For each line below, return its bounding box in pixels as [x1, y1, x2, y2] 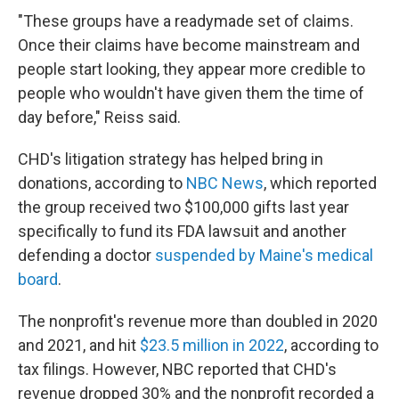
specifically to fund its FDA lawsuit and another [18, 222, 346, 240]
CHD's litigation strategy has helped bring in [18, 150, 323, 168]
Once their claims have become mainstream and [18, 36, 360, 54]
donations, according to [18, 174, 186, 192]
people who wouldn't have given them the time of [18, 84, 364, 102]
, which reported [264, 174, 377, 192]
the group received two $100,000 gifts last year [18, 198, 349, 216]
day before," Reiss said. [18, 108, 181, 126]
